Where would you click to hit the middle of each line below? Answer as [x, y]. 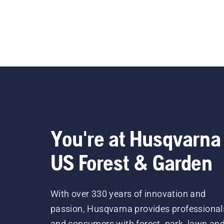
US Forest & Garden [131, 162]
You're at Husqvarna [135, 138]
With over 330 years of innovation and [128, 193]
